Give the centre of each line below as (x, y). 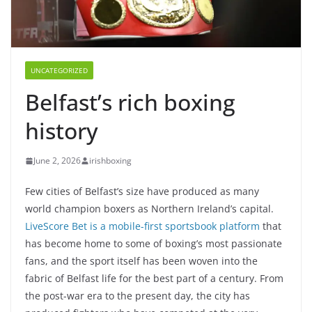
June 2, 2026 (57, 161)
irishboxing (110, 161)
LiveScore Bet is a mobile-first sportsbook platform (142, 226)
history (62, 131)
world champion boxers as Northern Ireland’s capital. (149, 209)
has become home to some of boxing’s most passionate (154, 244)
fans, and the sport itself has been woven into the (141, 261)
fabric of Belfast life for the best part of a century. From (154, 279)
